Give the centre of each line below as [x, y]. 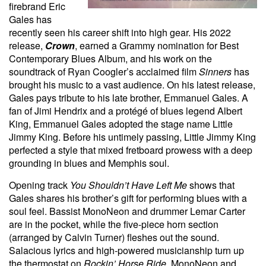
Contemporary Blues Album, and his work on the [110, 58]
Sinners [215, 71]
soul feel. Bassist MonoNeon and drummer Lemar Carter [127, 211]
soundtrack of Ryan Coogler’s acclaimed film [104, 71]
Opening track [39, 185]
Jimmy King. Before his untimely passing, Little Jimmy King [132, 137]
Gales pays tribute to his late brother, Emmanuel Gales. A [129, 97]
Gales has [30, 19]
